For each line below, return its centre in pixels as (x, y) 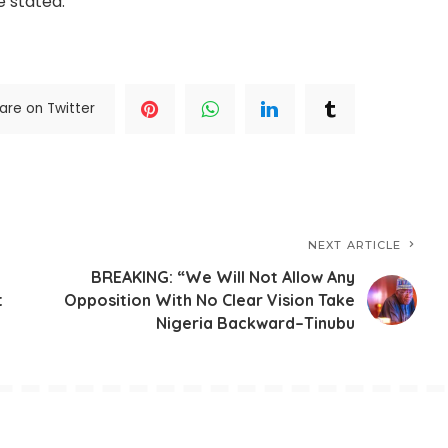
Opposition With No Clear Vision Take (210, 299)
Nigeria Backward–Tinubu (256, 322)
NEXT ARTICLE (355, 244)
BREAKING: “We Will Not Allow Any (223, 276)
